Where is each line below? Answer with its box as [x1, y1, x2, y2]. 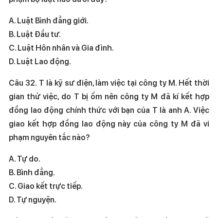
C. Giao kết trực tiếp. [8, 181, 98, 191]
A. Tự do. [8, 154, 76, 163]
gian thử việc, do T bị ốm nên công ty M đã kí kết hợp [8, 91, 210, 101]
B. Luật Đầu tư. [8, 29, 61, 39]
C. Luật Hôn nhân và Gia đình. [8, 43, 176, 53]
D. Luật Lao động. [8, 56, 71, 66]
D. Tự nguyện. [8, 195, 56, 204]
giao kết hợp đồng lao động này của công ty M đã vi [8, 119, 210, 128]
